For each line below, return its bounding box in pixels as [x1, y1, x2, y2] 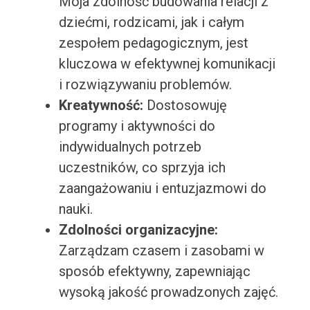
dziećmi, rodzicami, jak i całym [58, 14, 244, 31]
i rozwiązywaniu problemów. [58, 76, 232, 93]
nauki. [58, 201, 93, 218]
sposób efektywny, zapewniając [58, 263, 250, 280]
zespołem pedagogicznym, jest [58, 35, 248, 52]
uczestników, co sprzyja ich [58, 159, 226, 176]
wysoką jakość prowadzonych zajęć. [58, 284, 278, 301]
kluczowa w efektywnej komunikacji [58, 55, 275, 73]
